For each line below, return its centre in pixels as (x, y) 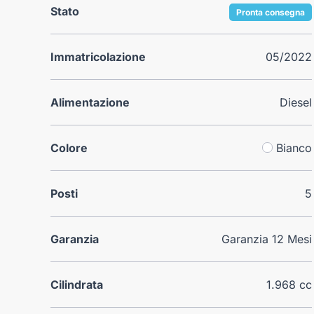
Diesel (296, 102)
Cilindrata (77, 284)
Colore (69, 148)
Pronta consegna (271, 12)
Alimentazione (90, 102)
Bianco (294, 148)
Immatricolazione (98, 56)
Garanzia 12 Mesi (267, 239)
